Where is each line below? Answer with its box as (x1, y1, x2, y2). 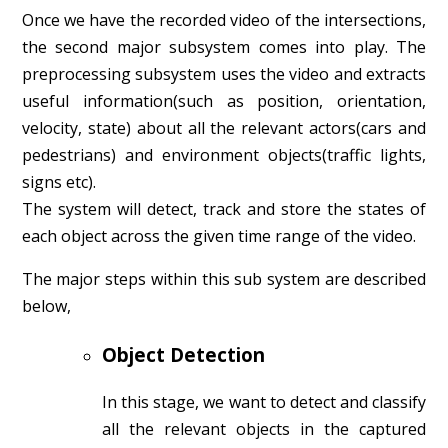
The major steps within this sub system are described (21, 268, 427, 291)
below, (21, 295, 71, 318)
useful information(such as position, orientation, (21, 90, 427, 113)
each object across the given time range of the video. (21, 225, 416, 248)
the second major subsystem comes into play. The (21, 36, 427, 59)
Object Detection (101, 342, 265, 368)
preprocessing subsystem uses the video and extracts (21, 63, 427, 86)
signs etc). (21, 171, 96, 194)
